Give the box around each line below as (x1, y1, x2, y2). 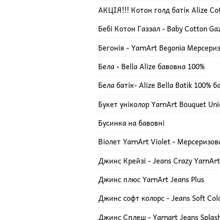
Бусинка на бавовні (98, 117, 165, 129)
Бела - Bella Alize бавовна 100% (98, 60, 205, 73)
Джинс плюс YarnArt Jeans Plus (98, 173, 204, 185)
